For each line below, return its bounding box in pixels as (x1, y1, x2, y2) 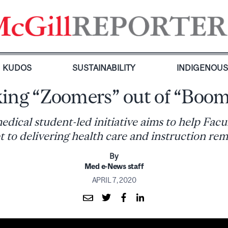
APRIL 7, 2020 (92, 176, 136, 184)
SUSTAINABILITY (72, 63, 136, 72)
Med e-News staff (84, 162, 144, 170)
